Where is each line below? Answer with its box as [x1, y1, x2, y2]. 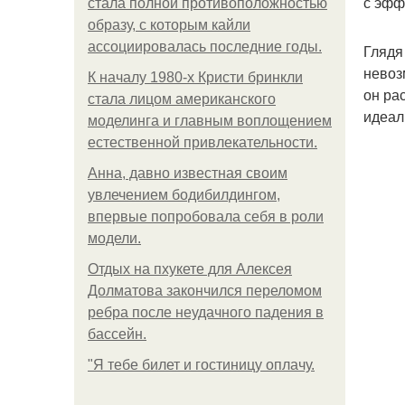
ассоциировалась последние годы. [88, 39, 322, 54]
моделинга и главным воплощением [88, 113, 332, 128]
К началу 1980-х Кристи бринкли [88, 70, 303, 85]
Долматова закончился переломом [88, 283, 322, 298]
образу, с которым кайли [88, 17, 250, 33]
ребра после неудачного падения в [88, 305, 324, 320]
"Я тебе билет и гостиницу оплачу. [88, 357, 315, 372]
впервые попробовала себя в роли [88, 209, 324, 224]
